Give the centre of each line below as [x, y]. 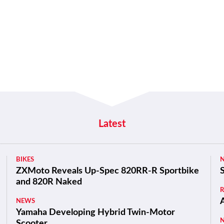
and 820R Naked [49, 182]
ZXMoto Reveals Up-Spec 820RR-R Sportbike [108, 171]
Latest [112, 124]
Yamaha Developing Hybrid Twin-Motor [96, 212]
